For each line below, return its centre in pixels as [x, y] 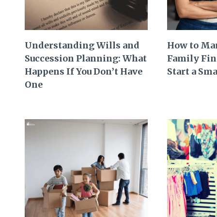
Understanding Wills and [82, 46]
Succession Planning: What [86, 59]
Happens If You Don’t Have [84, 72]
